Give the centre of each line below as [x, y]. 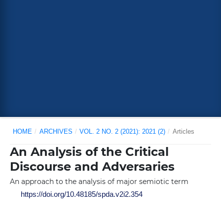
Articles [183, 131]
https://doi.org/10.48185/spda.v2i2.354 [82, 194]
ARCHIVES [56, 131]
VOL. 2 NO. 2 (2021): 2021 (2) [123, 131]
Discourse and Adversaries [92, 167]
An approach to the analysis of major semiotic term [99, 182]
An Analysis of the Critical [89, 152]
